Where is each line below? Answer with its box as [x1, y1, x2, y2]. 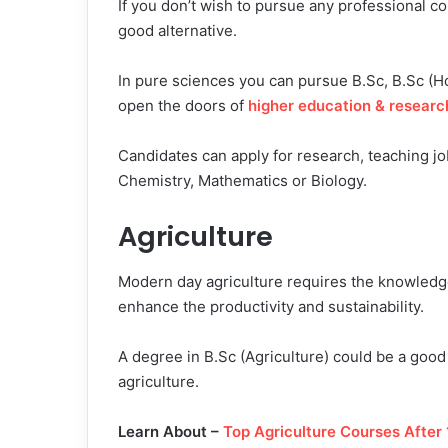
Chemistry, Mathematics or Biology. [118, 171, 367, 191]
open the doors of [118, 96, 248, 116]
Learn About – [118, 421, 223, 441]
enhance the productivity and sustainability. [118, 296, 424, 316]
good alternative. [118, 21, 237, 41]
